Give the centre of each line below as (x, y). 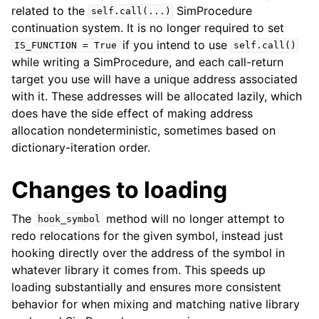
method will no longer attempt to (194, 218)
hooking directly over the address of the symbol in (148, 252)
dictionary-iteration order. (81, 147)
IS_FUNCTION (45, 46)
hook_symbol (69, 219)
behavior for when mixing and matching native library (156, 304)
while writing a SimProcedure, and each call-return (147, 62)
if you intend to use (175, 45)
